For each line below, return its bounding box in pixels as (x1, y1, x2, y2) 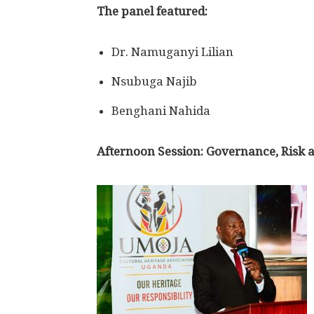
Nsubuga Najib (111, 74, 197, 88)
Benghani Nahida (111, 104, 210, 118)
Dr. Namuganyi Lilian (111, 45, 233, 59)
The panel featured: (97, 4, 207, 18)
